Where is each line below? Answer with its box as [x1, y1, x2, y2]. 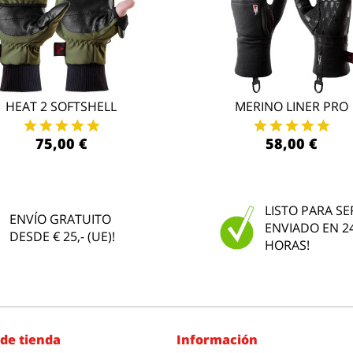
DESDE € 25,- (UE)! [9, 228, 116, 245]
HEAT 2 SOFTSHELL [6, 98, 117, 115]
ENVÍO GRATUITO [9, 210, 112, 228]
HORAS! [264, 236, 310, 254]
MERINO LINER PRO [235, 98, 349, 115]
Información [176, 331, 258, 348]
